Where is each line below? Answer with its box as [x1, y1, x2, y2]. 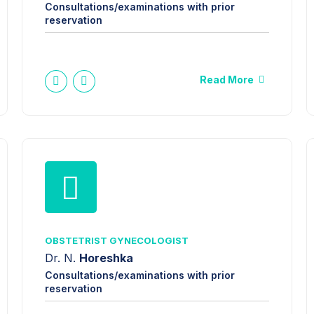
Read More [200, 73, 254, 86]
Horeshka [78, 251, 133, 266]
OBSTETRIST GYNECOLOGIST [44, 234, 189, 246]
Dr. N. [44, 251, 79, 266]
